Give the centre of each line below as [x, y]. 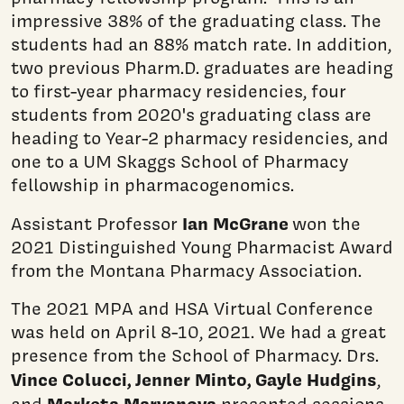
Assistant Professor [96, 223]
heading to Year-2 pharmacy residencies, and [200, 138]
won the [325, 223]
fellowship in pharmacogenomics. [152, 184]
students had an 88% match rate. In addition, [201, 44]
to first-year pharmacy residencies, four [179, 91]
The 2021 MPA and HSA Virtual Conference [192, 308]
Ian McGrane [235, 223]
